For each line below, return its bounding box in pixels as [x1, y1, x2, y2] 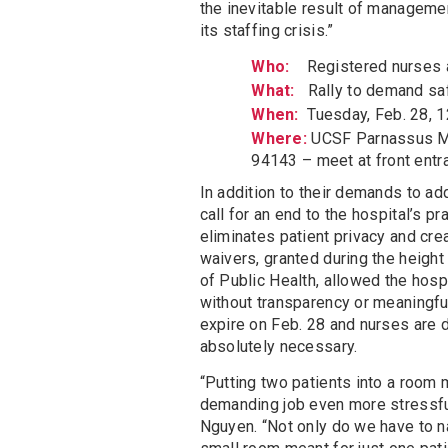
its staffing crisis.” [199, 21, 334, 41]
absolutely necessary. [199, 337, 358, 357]
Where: [251, 129, 307, 149]
